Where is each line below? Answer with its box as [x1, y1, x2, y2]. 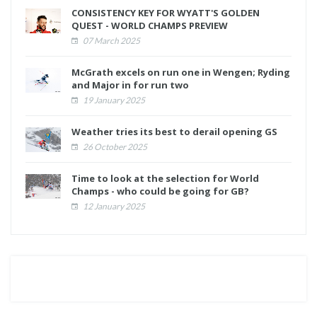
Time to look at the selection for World [71, 172, 259, 185]
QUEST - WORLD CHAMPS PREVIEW [71, 19, 228, 33]
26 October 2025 [81, 142, 147, 153]
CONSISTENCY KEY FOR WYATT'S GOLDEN [71, 6, 260, 20]
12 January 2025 [81, 201, 145, 212]
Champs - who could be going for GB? [71, 185, 249, 198]
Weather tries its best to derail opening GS [71, 125, 277, 139]
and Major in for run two [71, 79, 189, 92]
